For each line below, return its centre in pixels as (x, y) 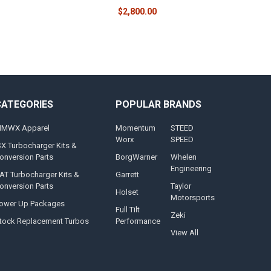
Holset (127, 192)
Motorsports (193, 198)
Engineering (191, 169)
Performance (138, 221)
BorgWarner (136, 157)
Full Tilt (127, 210)
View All (185, 233)
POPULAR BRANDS (158, 104)
